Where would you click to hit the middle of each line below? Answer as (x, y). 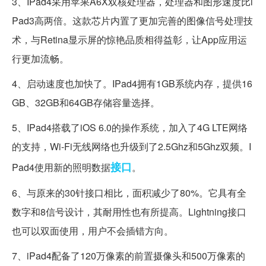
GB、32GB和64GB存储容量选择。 (86, 103)
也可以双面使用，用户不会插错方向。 (93, 231)
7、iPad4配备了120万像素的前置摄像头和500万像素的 (129, 256)
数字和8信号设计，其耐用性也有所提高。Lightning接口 (129, 212)
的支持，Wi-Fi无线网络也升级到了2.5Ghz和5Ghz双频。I (132, 147)
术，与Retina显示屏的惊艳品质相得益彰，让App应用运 (129, 40)
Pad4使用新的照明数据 (61, 167)
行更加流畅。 (40, 59)
